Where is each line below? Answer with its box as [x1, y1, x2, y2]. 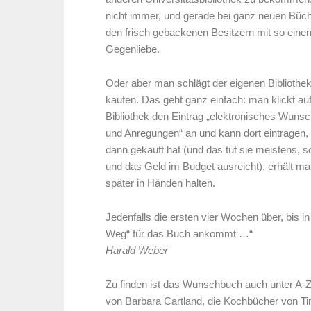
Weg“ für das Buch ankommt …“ [106, 228, 253, 240]
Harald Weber [106, 245, 168, 257]
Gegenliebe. [106, 44, 160, 56]
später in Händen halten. [106, 178, 215, 190]
